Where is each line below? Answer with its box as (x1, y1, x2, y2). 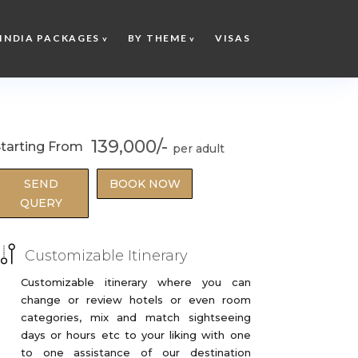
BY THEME (127, 32, 188, 44)
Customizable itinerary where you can (21, 276, 251, 288)
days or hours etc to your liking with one (21, 328, 251, 341)
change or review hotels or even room (21, 293, 251, 306)
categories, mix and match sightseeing (21, 311, 251, 324)
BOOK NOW (109, 177, 181, 191)
